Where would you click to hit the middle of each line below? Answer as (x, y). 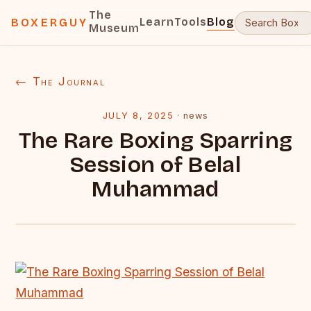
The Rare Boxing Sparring (155, 141)
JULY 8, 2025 (138, 116)
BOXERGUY (50, 23)
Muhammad (155, 189)
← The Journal (60, 81)
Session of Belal (155, 165)
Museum (114, 28)
